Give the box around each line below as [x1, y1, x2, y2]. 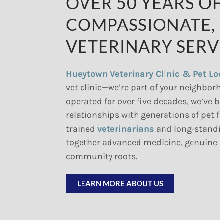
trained [66, 123, 98, 134]
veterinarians [97, 123, 155, 134]
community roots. [66, 150, 137, 162]
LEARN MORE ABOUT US [77, 179, 163, 188]
